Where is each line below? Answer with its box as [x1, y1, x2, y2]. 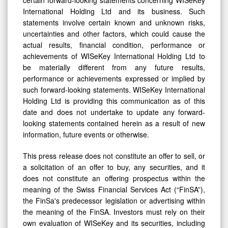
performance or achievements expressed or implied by [23, 73, 205, 84]
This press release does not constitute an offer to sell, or [23, 151, 205, 161]
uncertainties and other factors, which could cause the [23, 28, 205, 39]
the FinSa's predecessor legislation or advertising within [23, 195, 205, 206]
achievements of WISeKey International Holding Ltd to [23, 51, 205, 62]
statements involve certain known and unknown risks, [23, 17, 205, 28]
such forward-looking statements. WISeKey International [23, 84, 205, 95]
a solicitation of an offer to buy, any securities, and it [23, 162, 205, 173]
